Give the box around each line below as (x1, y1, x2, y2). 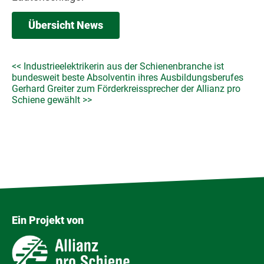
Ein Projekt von (12, 214, 84, 226)
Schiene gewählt (12, 94, 80, 105)
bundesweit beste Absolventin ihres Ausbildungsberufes (12, 72, 243, 83)
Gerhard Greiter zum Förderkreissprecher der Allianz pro (12, 83, 240, 94)
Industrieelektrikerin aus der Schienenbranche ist (24, 61, 224, 72)
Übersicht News (28, 19, 103, 31)
